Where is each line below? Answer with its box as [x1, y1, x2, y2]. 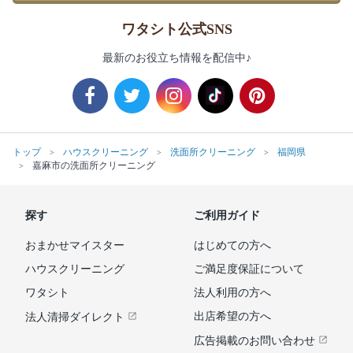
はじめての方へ [194, 239, 271, 251]
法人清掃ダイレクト [25, 310, 128, 323]
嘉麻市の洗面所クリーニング [32, 159, 155, 171]
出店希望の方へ [194, 310, 271, 322]
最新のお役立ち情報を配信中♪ [102, 51, 251, 64]
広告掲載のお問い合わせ [194, 334, 318, 347]
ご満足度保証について [194, 262, 304, 275]
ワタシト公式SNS [121, 20, 232, 37]
